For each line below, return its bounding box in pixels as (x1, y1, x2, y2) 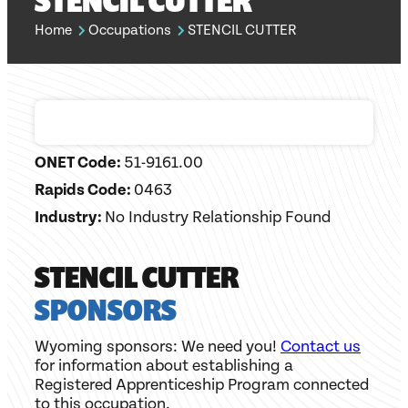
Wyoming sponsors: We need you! (35, 337, 280, 357)
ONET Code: (35, 153, 124, 173)
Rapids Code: (35, 180, 134, 200)
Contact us (280, 337, 361, 357)
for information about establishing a (35, 356, 293, 376)
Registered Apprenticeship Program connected (35, 375, 369, 395)
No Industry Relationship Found (105, 208, 331, 228)
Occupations (88, 22, 171, 40)
